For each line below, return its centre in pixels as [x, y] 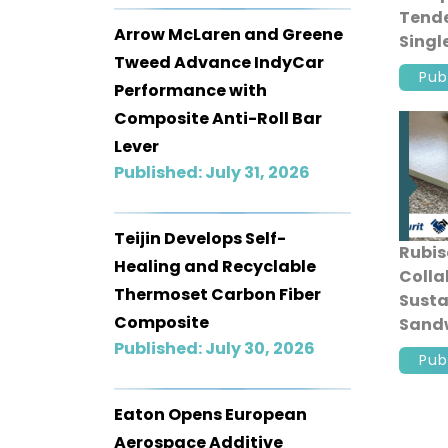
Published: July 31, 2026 [212, 172]
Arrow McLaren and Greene [228, 34]
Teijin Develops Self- [200, 238]
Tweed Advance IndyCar [219, 62]
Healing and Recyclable [215, 266]
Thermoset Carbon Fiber [217, 294]
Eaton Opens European [210, 414]
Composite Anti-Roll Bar [218, 118]
